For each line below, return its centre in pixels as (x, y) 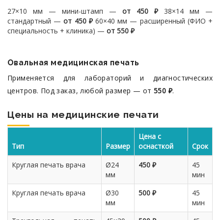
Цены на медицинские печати (83, 115)
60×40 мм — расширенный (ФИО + (154, 21)
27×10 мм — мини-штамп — (65, 11)
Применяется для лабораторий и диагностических (110, 78)
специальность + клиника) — (57, 31)
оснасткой (156, 146)
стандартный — (36, 21)
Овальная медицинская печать (73, 63)
